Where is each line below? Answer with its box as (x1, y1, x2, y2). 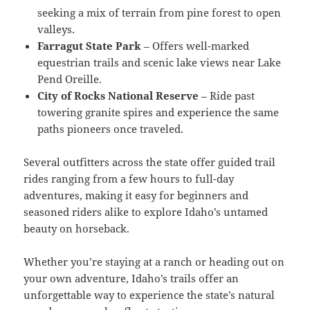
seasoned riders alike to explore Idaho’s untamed (24, 204, 268, 219)
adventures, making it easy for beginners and (24, 188, 249, 202)
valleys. (37, 21, 75, 36)
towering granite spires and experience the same (37, 104, 280, 119)
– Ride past (199, 88, 255, 102)
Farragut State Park (37, 38, 142, 53)
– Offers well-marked (141, 38, 250, 53)
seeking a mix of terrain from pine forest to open (37, 5, 282, 19)
